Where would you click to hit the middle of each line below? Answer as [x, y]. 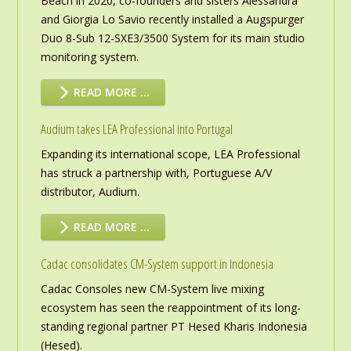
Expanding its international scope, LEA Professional [170, 154]
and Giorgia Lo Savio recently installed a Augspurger [172, 20]
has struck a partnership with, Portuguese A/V [156, 173]
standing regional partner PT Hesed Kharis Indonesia [174, 327]
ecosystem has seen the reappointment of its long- [170, 308]
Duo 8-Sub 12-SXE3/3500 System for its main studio [172, 38]
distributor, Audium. [90, 192]
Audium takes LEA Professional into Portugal [136, 129]
